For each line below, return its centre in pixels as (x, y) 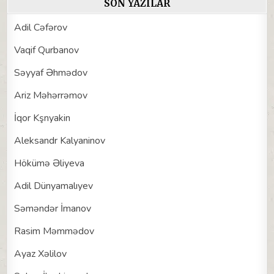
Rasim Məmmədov (54, 231)
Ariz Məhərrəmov (51, 95)
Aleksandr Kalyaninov (60, 140)
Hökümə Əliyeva (50, 163)
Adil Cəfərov (41, 27)
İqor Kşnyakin (43, 118)
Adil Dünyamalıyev (54, 186)
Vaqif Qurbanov (47, 50)
